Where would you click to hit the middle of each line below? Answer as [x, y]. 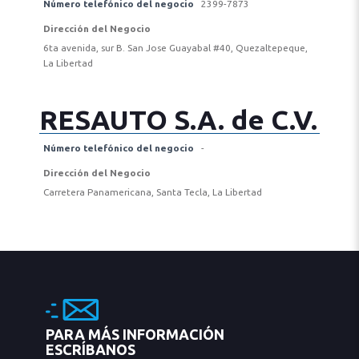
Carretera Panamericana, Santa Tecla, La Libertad [152, 192]
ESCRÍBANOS [91, 349]
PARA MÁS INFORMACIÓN [135, 334]
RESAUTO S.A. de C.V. [178, 119]
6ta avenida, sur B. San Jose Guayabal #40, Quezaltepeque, [175, 48]
